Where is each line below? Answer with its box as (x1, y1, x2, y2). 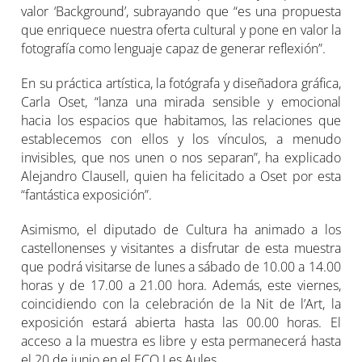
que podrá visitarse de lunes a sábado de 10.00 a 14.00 (21, 257, 341, 276)
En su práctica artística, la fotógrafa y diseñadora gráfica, (21, 74, 341, 92)
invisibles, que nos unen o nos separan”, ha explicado (21, 148, 341, 166)
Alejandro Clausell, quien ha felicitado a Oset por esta (21, 166, 341, 185)
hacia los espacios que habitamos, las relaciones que (21, 111, 341, 129)
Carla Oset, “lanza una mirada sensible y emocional (21, 92, 341, 111)
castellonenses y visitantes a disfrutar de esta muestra (21, 238, 341, 257)
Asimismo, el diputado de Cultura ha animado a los (21, 220, 341, 238)
